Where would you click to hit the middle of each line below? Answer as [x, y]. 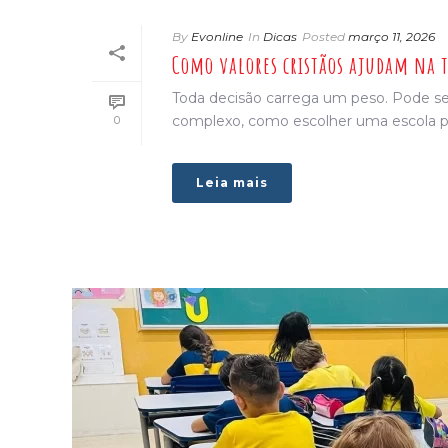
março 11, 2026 [391, 37]
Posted [323, 37]
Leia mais [232, 183]
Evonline [217, 37]
